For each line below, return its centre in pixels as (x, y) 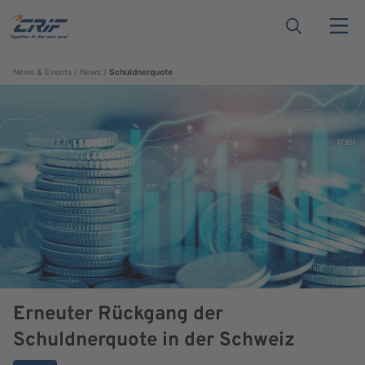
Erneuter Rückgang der (118, 314)
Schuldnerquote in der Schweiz (154, 340)
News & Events (42, 72)
